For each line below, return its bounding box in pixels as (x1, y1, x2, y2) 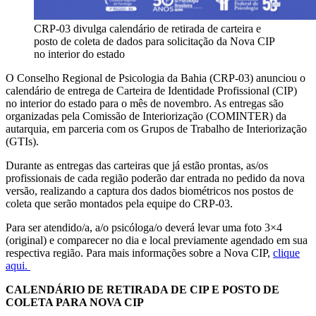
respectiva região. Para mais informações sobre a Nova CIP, (6, 246, 273, 259)
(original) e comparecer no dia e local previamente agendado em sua (6, 233, 308, 246)
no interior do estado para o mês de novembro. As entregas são (6, 97, 284, 109)
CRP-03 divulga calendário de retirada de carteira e (34, 22, 261, 35)
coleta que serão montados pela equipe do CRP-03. (6, 197, 236, 209)
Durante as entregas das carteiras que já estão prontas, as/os (6, 159, 268, 171)
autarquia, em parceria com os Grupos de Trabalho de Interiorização (6, 122, 307, 135)
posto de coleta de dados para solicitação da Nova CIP (34, 35, 274, 47)
